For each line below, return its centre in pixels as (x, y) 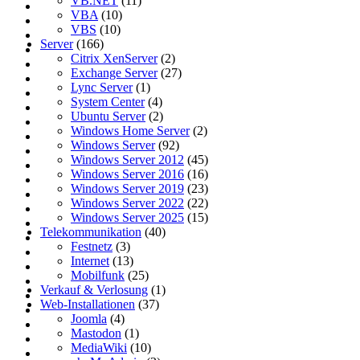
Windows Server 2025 (127, 218)
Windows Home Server (130, 131)
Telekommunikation (91, 232)
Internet (90, 261)
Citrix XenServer (114, 59)
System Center (108, 102)
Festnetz (92, 247)
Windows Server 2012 (127, 160)
